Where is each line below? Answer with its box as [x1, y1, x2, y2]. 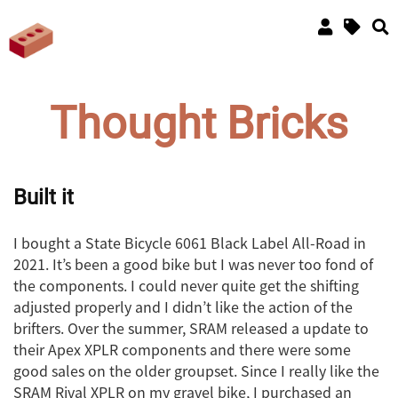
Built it [13, 184, 74, 210]
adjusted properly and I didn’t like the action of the [13, 296, 353, 318]
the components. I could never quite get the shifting [13, 275, 359, 297]
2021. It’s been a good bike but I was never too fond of [13, 253, 373, 275]
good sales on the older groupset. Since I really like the [13, 360, 379, 382]
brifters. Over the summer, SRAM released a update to [13, 317, 369, 339]
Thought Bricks [50, 98, 348, 149]
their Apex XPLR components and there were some [13, 338, 351, 361]
